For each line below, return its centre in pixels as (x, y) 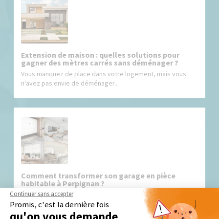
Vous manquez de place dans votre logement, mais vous (104, 74)
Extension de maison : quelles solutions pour (100, 55)
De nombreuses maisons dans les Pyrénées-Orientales (102, 195)
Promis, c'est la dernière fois (59, 205)
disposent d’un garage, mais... (65, 204)
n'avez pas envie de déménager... (70, 83)
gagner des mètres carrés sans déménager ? (100, 63)
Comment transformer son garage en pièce (99, 175)
